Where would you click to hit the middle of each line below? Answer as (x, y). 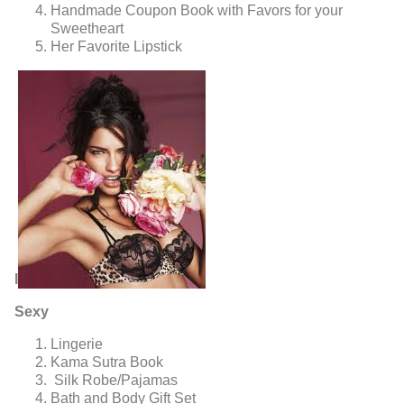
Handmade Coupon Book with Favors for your (197, 11)
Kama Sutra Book (107, 363)
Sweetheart (87, 29)
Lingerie (77, 344)
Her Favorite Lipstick (116, 47)
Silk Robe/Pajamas (114, 381)
